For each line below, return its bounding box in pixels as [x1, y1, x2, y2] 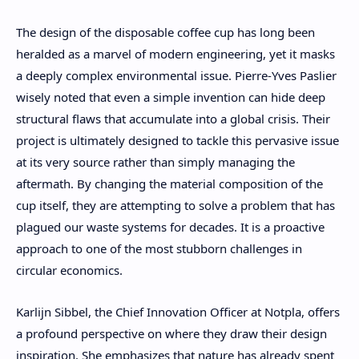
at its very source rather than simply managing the [16, 153, 295, 170]
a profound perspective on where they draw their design [16, 325, 327, 342]
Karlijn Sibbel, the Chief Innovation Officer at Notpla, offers [16, 304, 340, 321]
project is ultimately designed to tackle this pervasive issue [16, 131, 339, 148]
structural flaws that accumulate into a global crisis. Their [16, 110, 330, 127]
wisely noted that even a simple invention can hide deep [16, 88, 325, 105]
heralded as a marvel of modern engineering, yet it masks [16, 45, 335, 62]
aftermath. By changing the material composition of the [16, 175, 323, 192]
